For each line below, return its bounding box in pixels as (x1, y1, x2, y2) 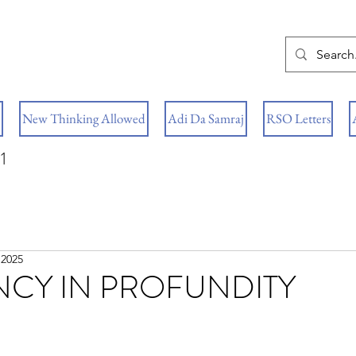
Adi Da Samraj (168, 110, 244, 127)
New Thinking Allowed (22, 110, 145, 127)
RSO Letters (265, 110, 331, 127)
